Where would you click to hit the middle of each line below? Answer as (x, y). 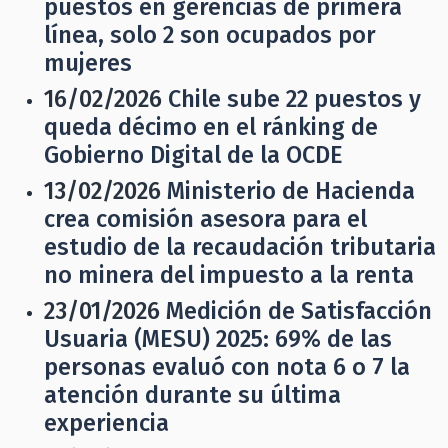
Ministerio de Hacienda (291, 191)
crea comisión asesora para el (205, 219)
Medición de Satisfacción (299, 311)
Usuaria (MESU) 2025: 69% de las (218, 339)
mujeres (88, 63)
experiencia (106, 423)
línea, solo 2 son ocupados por (210, 35)
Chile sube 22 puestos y (294, 99)
